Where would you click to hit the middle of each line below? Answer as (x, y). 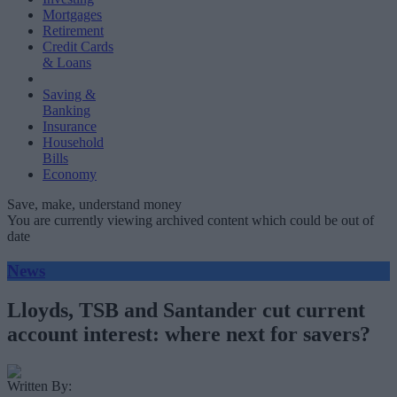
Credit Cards (78, 47)
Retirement (73, 31)
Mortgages (72, 15)
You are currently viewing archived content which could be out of (191, 220)
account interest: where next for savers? (189, 334)
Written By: (39, 385)
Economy (70, 174)
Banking (66, 110)
